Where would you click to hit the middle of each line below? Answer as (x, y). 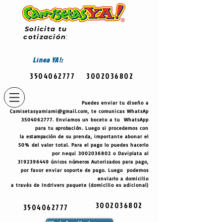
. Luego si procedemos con (115, 128)
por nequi (65, 153)
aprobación (68, 128)
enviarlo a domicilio (123, 178)
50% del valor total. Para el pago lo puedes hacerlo (83, 145)
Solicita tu (46, 29)
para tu (45, 128)
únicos (59, 162)
